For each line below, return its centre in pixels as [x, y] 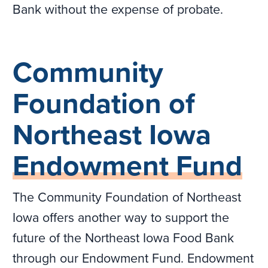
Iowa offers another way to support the [121, 218]
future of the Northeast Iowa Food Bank [124, 238]
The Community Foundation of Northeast [127, 198]
